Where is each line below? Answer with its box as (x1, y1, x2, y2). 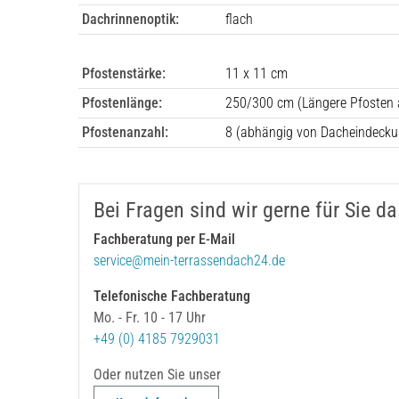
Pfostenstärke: (82, 64, 166, 82)
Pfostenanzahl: (82, 123, 168, 141)
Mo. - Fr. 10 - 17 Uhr (94, 308, 206, 326)
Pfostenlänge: (82, 94, 162, 111)
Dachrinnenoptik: (82, 10, 179, 28)
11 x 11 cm (225, 64, 288, 82)
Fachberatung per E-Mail (94, 230, 235, 248)
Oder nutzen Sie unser (94, 365, 221, 383)
